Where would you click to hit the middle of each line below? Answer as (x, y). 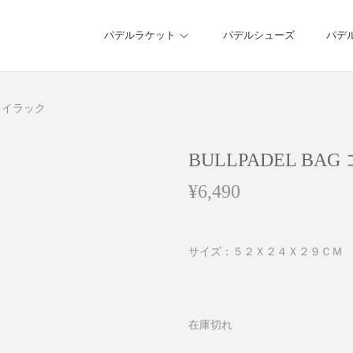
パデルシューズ (259, 35)
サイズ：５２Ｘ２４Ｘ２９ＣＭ (266, 252)
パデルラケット (140, 35)
